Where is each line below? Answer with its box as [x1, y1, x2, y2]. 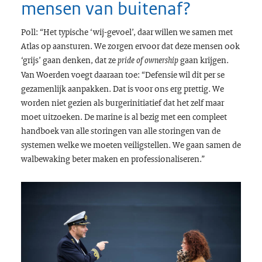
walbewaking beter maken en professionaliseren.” [20, 152, 206, 164]
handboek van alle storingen [20, 124, 129, 136]
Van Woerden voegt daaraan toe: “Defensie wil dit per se [20, 68, 225, 80]
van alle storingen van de [128, 124, 220, 136]
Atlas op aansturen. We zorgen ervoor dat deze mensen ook [20, 39, 240, 51]
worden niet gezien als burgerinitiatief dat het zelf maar [20, 96, 224, 108]
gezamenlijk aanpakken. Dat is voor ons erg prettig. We [20, 82, 224, 94]
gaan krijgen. [178, 53, 229, 65]
